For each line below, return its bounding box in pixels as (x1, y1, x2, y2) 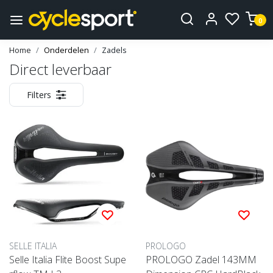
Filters (27, 89, 51, 101)
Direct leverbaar (9, 59, 112, 80)
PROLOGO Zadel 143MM (146, 253, 257, 267)
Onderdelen (44, 44, 89, 56)
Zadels (102, 44, 127, 56)
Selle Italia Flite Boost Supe (9, 253, 126, 267)
